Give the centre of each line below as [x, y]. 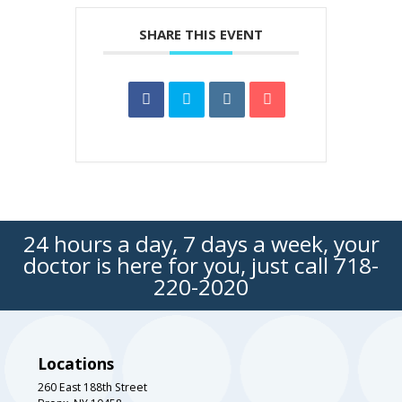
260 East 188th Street [92, 387]
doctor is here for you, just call [179, 265]
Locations [76, 363]
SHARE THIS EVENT [201, 34]
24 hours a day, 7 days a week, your [201, 243]
